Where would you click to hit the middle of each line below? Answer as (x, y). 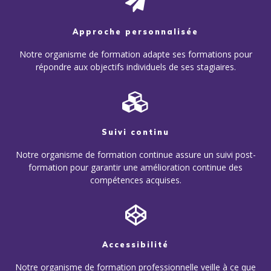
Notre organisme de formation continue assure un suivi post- (135, 154)
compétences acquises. (135, 180)
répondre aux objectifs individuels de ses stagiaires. (135, 67)
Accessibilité (135, 245)
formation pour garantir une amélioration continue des (135, 167)
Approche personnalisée (135, 32)
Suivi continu (135, 132)
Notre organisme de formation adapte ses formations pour (135, 54)
